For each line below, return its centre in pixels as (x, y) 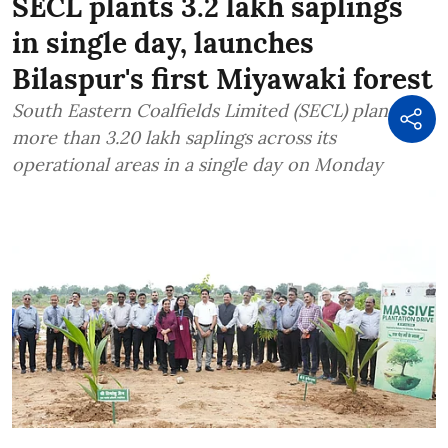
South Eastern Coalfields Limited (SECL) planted (214, 110)
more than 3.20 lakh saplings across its (174, 137)
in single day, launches (163, 42)
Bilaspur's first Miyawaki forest (222, 78)
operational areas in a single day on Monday (197, 164)
